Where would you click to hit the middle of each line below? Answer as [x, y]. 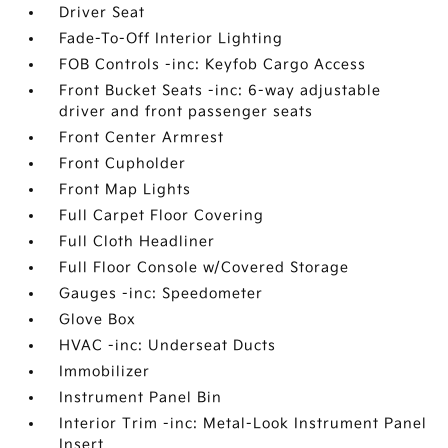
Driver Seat [102, 12]
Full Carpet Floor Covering [162, 215]
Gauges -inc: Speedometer [161, 293]
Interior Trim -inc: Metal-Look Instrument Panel [243, 423]
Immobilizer [105, 371]
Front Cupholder [123, 163]
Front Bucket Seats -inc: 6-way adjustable [220, 90]
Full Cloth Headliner [137, 241]
